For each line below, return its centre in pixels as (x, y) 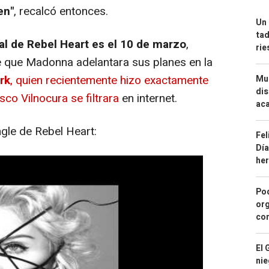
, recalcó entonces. (61, 12)
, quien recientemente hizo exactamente (109, 81)
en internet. (150, 99)
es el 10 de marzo (138, 45)
